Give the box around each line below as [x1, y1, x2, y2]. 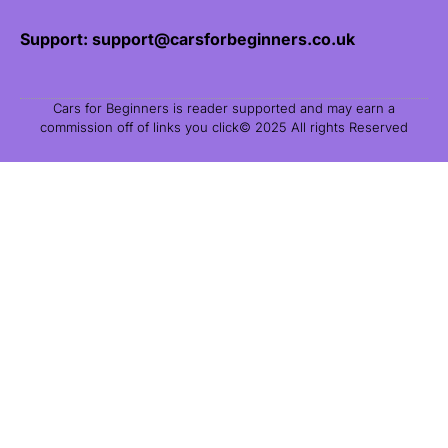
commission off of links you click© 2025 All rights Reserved [40, 118, 408, 135]
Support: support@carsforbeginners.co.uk [20, 29, 355, 50]
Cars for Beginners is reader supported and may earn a [53, 99, 395, 116]
